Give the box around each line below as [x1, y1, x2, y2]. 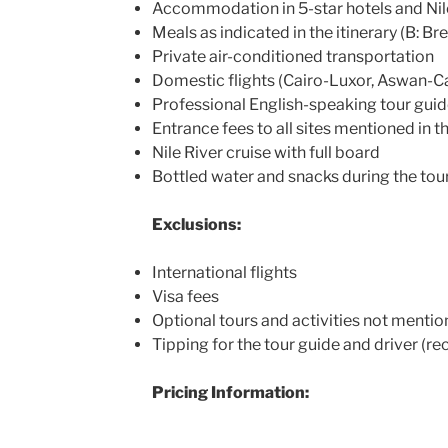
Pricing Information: [151, 382, 309, 402]
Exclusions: [151, 214, 241, 234]
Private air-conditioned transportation [151, 46, 434, 66]
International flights [151, 262, 297, 282]
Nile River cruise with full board [151, 142, 380, 162]
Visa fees [151, 286, 219, 306]
